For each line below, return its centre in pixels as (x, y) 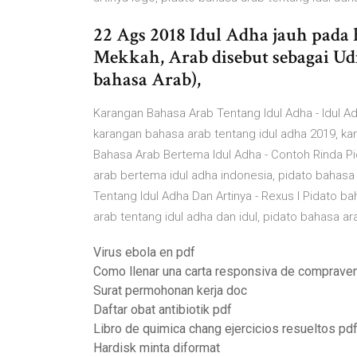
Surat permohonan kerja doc (170, 290)
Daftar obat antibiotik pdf (163, 310)
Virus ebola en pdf (144, 252)
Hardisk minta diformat (157, 348)
